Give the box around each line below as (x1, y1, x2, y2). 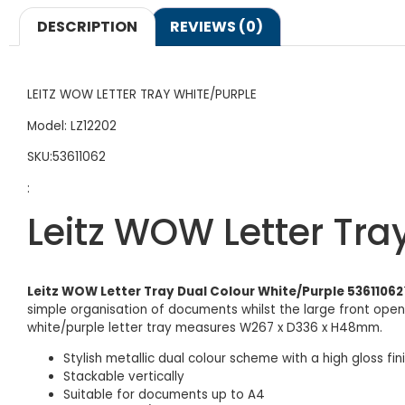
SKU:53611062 (27, 148, 106, 166)
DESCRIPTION (37, 15, 138, 37)
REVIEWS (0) (169, 15, 263, 37)
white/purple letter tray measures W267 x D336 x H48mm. (27, 319, 382, 337)
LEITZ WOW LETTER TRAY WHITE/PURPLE (27, 86, 257, 104)
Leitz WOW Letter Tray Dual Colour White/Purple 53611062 (27, 283, 403, 301)
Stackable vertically (63, 368, 184, 386)
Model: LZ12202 (27, 117, 117, 135)
